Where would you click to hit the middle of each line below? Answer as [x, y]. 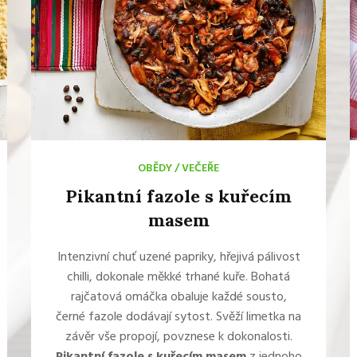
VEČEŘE [200, 169]
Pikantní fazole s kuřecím [178, 196]
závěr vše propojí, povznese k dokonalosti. [178, 337]
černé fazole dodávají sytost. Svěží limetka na [178, 317]
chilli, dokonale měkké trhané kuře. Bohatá [178, 277]
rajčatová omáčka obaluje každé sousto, [178, 297]
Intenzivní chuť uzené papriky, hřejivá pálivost [178, 257]
